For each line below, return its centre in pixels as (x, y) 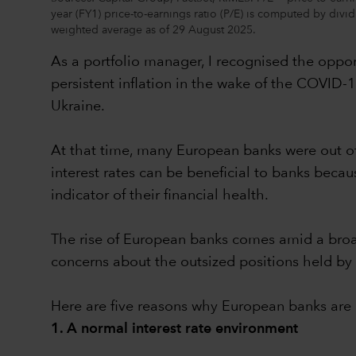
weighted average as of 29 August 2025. (155, 30)
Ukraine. (78, 106)
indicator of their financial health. (160, 195)
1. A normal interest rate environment (174, 329)
